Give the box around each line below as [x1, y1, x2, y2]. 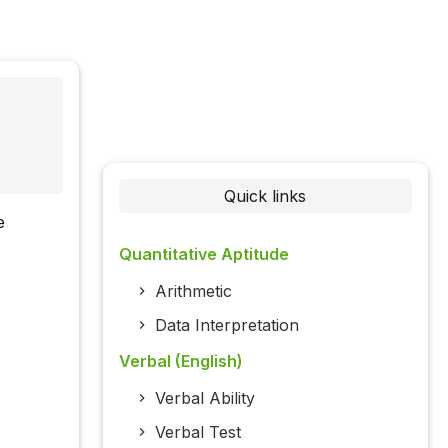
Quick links [224, 186, 307, 207]
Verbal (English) [118, 351, 243, 372]
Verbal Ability [154, 388, 255, 409]
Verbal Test [154, 422, 241, 443]
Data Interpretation [154, 315, 299, 336]
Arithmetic [154, 281, 232, 302]
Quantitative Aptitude [118, 244, 289, 265]
